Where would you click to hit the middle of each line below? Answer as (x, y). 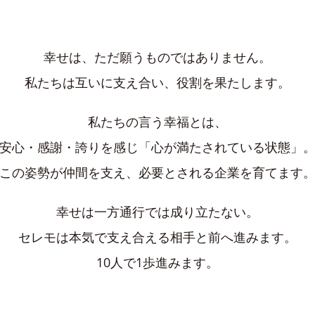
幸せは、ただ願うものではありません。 (157, 57)
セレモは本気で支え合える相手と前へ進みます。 (157, 237)
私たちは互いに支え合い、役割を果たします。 (157, 82)
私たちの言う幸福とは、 (157, 121)
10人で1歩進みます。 (157, 262)
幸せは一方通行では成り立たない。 (157, 211)
